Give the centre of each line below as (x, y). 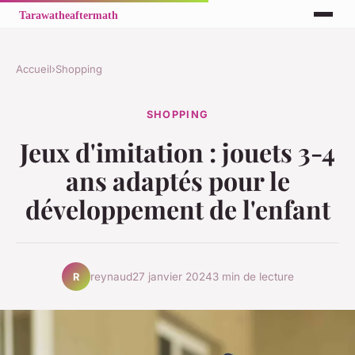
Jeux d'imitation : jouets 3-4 (177, 152)
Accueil (34, 69)
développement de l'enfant (177, 209)
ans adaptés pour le (177, 181)
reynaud (111, 276)
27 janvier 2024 (172, 276)
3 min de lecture (253, 276)
